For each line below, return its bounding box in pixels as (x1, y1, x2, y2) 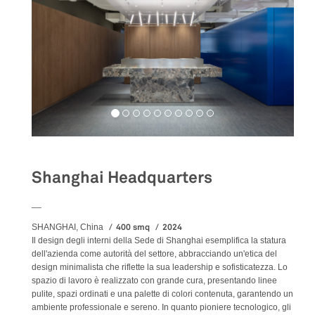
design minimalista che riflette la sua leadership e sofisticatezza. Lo (32, 262, 288, 272)
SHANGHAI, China (32, 221, 103, 232)
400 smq (116, 221, 150, 233)
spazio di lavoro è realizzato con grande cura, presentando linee (32, 275, 277, 285)
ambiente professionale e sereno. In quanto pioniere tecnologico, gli (32, 302, 291, 312)
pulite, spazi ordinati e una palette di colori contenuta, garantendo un (32, 288, 293, 299)
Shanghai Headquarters (32, 167, 212, 188)
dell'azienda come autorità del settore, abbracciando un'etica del (32, 248, 277, 259)
